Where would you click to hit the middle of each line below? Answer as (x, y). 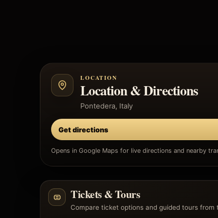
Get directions (83, 129)
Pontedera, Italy (107, 106)
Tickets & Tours (105, 194)
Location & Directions (139, 90)
